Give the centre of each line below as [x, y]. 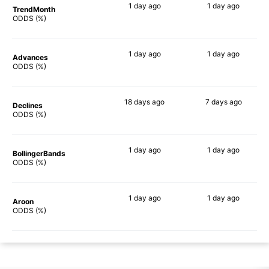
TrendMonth [34, 9]
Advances [30, 57]
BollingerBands [39, 153]
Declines [28, 105]
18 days [137, 101]
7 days [216, 101]
